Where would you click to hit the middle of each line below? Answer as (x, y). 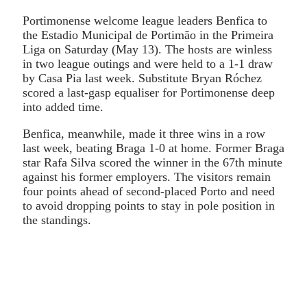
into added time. (63, 107)
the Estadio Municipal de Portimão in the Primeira (148, 35)
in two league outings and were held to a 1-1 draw (148, 63)
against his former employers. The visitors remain (147, 176)
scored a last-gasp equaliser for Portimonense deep (149, 92)
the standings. (57, 220)
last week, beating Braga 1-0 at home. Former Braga (153, 148)
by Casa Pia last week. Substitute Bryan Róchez (142, 78)
